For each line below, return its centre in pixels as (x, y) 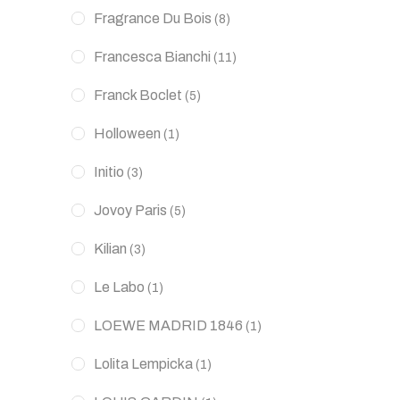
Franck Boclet (138, 95)
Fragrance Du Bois (153, 18)
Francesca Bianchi (152, 57)
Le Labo (119, 287)
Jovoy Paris (130, 210)
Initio (109, 172)
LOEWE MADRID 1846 (168, 325)
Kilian (110, 249)
